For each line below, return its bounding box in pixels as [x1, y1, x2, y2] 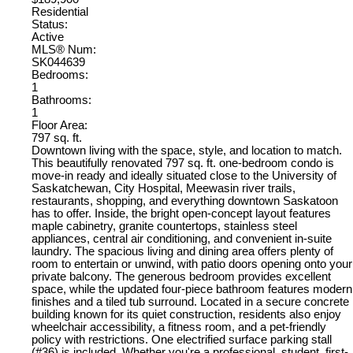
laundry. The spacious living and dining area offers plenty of [32, 245, 333, 258]
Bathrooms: [32, 94, 91, 107]
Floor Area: [32, 119, 87, 132]
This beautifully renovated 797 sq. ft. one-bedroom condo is [32, 157, 334, 170]
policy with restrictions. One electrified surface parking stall [32, 333, 332, 347]
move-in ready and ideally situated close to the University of [32, 169, 336, 183]
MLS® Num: [32, 43, 96, 57]
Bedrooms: [32, 69, 88, 82]
